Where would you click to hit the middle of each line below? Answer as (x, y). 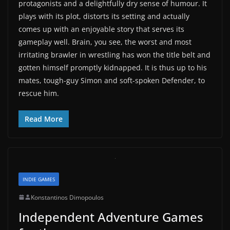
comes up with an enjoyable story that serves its (101, 29)
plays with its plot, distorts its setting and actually (104, 16)
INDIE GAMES (39, 179)
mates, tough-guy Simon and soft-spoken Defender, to (112, 80)
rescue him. (39, 93)
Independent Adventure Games (111, 217)
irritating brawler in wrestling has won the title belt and (114, 54)
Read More (44, 119)
